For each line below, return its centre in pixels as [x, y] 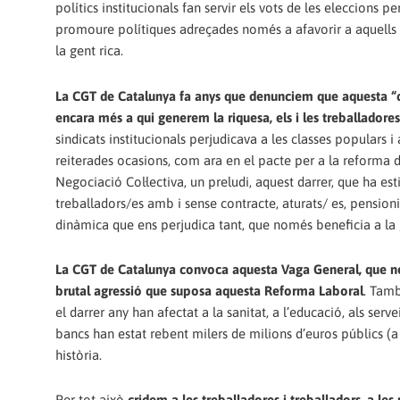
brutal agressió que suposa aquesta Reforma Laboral [209, 290]
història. [79, 354]
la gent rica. [89, 51]
